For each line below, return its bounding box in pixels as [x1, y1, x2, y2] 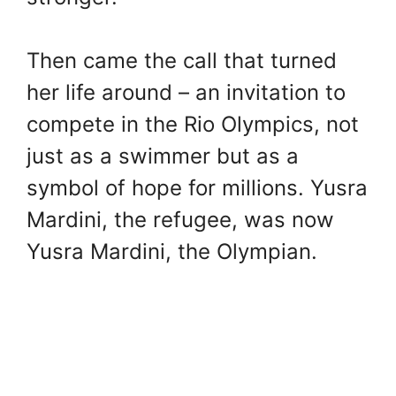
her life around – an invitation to [27, 80, 346, 106]
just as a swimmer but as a [27, 143, 299, 170]
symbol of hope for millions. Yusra [27, 175, 368, 202]
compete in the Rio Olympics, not [27, 111, 359, 138]
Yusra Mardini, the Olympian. [27, 239, 317, 265]
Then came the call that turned [27, 48, 337, 74]
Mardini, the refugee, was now [27, 207, 334, 233]
